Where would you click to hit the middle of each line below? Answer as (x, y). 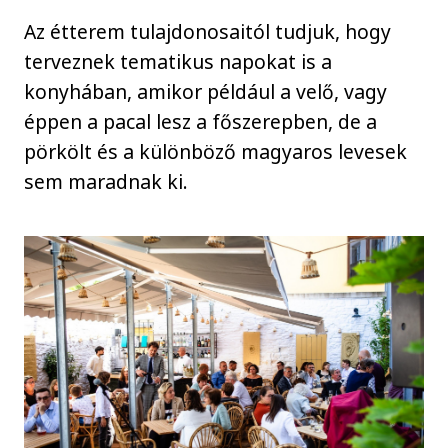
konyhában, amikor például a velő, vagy (206, 92)
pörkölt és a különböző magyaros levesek (216, 152)
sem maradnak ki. (106, 182)
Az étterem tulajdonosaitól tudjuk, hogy (208, 32)
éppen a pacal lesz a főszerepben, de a (201, 122)
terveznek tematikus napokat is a (178, 62)
